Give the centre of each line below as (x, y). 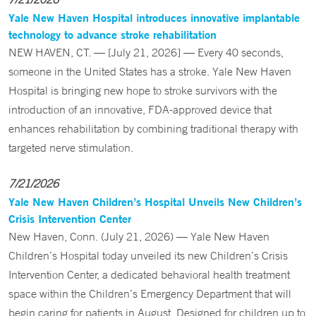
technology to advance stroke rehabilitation (113, 34)
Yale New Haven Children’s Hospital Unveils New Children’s (155, 201)
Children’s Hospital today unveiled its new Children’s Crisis (148, 255)
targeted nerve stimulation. (71, 147)
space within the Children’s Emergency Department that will (150, 293)
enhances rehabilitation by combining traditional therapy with (153, 128)
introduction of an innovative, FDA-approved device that (140, 109)
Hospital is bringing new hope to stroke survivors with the (143, 90)
